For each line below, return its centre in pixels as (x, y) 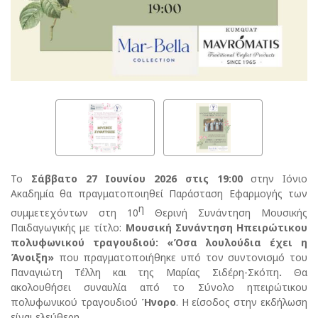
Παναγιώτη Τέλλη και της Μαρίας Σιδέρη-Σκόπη (145, 272)
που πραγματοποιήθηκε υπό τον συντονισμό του (181, 257)
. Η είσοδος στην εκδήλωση (242, 302)
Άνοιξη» (32, 257)
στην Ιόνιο (275, 178)
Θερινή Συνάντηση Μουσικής (226, 212)
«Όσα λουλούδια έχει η (237, 242)
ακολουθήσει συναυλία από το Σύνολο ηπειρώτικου (159, 287)
